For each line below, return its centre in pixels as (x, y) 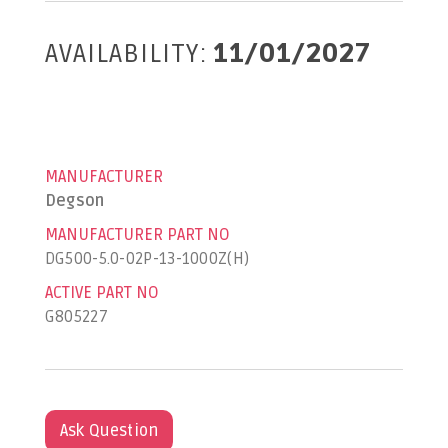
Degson (74, 201)
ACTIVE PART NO (101, 293)
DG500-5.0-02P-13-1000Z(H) (147, 259)
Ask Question (109, 431)
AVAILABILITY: (126, 54)
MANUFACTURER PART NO (137, 235)
